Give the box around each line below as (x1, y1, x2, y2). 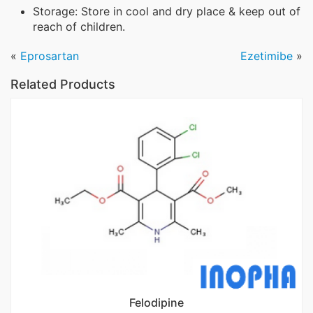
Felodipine (129, 295, 184, 310)
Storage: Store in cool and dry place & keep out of (33, 4, 300, 19)
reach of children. (33, 20, 125, 34)
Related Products (10, 77, 115, 92)
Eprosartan (20, 49, 79, 64)
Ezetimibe (240, 49, 293, 64)
